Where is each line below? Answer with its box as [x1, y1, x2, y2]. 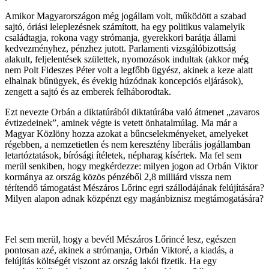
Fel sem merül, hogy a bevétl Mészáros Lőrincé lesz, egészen [5, 234, 236, 244]
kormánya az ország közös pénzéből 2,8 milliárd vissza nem [5, 171, 231, 182]
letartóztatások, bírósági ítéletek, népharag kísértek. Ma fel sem [5, 150, 241, 160]
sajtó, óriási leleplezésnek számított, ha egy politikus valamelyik [5, 21, 245, 32]
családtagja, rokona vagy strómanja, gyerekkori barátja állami [5, 32, 236, 43]
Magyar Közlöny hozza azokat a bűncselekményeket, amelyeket [5, 128, 248, 139]
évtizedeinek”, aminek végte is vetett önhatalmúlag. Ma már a [5, 117, 237, 128]
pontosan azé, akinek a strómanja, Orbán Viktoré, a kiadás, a [5, 244, 234, 255]
